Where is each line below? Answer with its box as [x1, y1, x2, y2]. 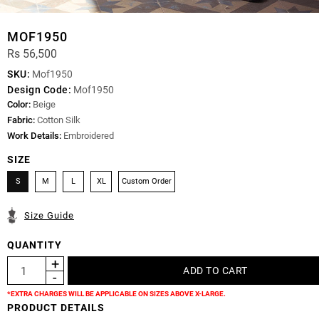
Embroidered [61, 130, 114, 142]
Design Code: [7, 84, 71, 96]
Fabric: [7, 115, 35, 126]
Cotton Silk [35, 115, 80, 126]
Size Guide [24, 210, 74, 221]
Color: [7, 99, 31, 110]
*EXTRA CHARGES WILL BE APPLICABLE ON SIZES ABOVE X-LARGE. [7, 290, 226, 298]
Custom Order [122, 177, 172, 187]
